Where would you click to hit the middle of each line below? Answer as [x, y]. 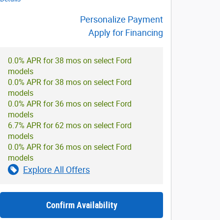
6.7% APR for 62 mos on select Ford [70, 125]
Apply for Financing [126, 32]
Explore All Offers [56, 169]
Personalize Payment [122, 19]
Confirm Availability [82, 205]
